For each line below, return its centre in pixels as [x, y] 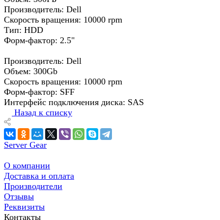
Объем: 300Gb [31, 71]
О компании [27, 166]
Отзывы [19, 197]
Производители [33, 186]
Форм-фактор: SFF [39, 92]
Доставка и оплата [39, 176]
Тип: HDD [24, 30]
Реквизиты [24, 207]
